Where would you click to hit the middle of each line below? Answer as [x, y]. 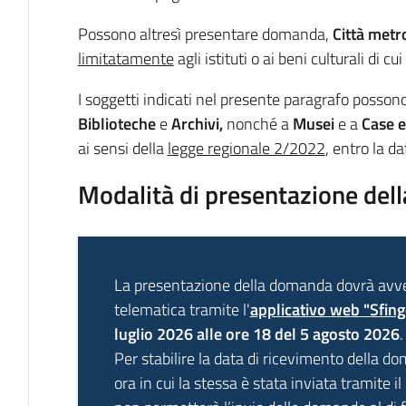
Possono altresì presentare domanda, [205, 34]
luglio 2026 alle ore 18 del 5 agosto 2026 [256, 334]
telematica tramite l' [182, 309]
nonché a [259, 124]
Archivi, [198, 124]
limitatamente [126, 58]
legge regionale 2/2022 [246, 148]
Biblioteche [116, 124]
